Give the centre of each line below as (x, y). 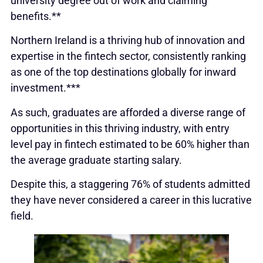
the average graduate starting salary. (96, 160)
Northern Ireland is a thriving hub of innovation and (127, 41)
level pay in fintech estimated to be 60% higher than (130, 144)
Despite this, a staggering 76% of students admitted (130, 184)
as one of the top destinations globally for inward (123, 72)
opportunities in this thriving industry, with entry (120, 128)
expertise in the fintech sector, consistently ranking (128, 56)
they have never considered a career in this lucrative (131, 200)
